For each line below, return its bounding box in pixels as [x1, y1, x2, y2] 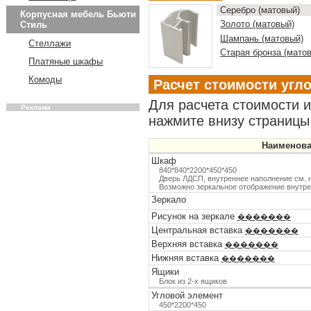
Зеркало [151, 194, 186, 205]
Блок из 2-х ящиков [158, 276, 227, 285]
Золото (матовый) [220, 19, 295, 30]
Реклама [20, 103, 51, 111]
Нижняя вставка [151, 252, 221, 263]
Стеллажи [28, 37, 72, 49]
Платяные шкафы [28, 56, 103, 67]
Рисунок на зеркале [151, 210, 237, 221]
